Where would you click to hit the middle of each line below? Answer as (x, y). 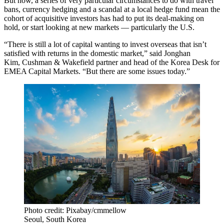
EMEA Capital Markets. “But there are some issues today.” (97, 71)
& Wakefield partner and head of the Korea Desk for (136, 62)
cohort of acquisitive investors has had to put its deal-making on (104, 18)
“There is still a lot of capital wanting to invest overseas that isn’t (105, 44)
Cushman (37, 62)
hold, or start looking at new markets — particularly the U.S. (99, 27)
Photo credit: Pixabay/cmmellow (75, 210)
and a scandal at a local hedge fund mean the (149, 9)
